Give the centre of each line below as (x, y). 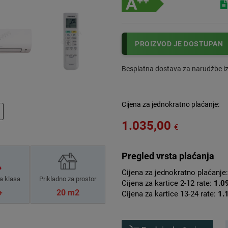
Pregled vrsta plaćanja (168, 156)
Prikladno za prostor (68, 179)
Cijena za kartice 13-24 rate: (170, 194)
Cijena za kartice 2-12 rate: (168, 183)
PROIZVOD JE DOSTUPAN (179, 44)
